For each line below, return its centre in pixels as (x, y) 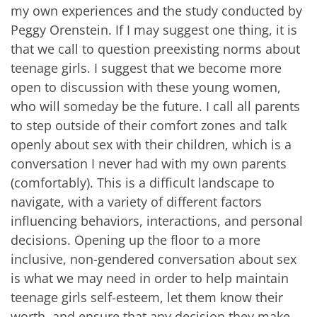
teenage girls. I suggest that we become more (146, 68)
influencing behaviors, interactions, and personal (157, 221)
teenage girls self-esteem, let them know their (147, 298)
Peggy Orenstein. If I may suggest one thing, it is (154, 30)
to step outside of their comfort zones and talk (149, 126)
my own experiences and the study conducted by (156, 11)
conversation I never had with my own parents (149, 164)
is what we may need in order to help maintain (150, 278)
